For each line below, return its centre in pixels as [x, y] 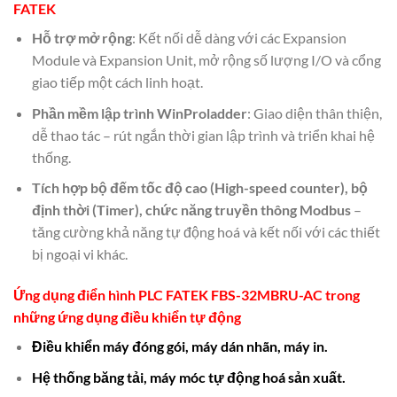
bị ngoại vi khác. [79, 254]
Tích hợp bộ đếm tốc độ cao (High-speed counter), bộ [199, 188]
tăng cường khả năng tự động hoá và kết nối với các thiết [206, 232]
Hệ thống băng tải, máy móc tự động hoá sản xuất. [188, 377]
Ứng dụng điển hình [76, 295]
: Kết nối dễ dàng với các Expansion [239, 38]
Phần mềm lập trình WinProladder [139, 113]
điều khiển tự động [181, 317]
